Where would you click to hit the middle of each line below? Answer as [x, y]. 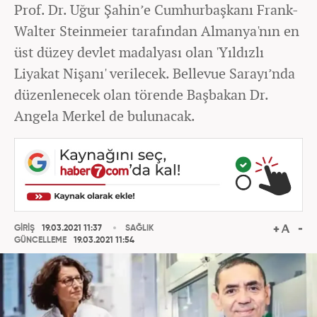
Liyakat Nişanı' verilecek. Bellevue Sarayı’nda [155, 73]
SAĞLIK [139, 228]
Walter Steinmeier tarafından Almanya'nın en [157, 31]
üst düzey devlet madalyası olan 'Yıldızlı [139, 52]
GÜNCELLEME [40, 241]
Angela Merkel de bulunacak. [105, 116]
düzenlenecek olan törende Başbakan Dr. [141, 94]
